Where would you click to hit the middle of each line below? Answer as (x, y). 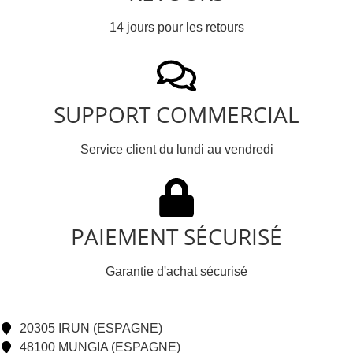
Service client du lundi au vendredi (176, 150)
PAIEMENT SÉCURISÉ (176, 237)
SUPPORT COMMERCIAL (176, 115)
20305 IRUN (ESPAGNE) (91, 329)
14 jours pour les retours (176, 28)
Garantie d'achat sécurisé (176, 272)
